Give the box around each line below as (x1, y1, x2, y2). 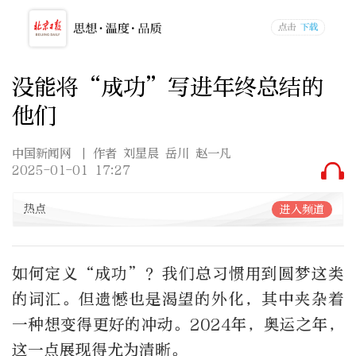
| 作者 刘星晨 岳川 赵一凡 (80, 146, 232, 161)
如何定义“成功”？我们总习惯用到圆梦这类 (12, 264, 344, 283)
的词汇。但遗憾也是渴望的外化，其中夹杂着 (12, 289, 344, 308)
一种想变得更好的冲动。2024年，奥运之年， (12, 315, 344, 334)
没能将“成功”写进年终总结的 (12, 72, 323, 101)
